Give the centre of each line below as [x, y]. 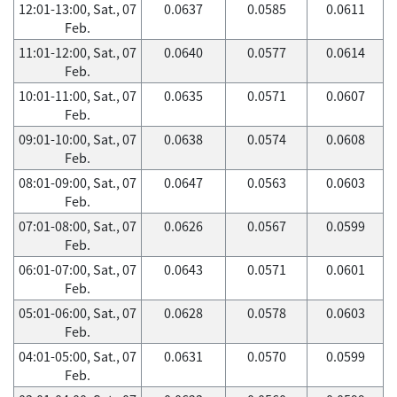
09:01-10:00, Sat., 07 [78, 139]
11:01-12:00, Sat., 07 [78, 52]
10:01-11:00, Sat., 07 [78, 96]
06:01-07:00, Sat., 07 [78, 269]
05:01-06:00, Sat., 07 [78, 313]
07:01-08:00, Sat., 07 [78, 226]
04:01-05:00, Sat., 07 [78, 356]
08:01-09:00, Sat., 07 [78, 183]
